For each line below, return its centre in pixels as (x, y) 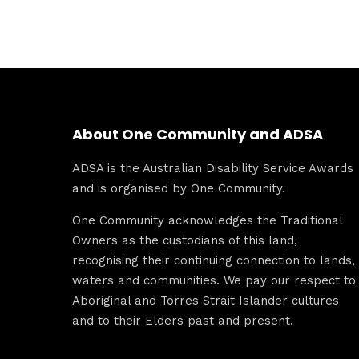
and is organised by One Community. (179, 188)
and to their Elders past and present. (183, 320)
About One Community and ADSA (198, 135)
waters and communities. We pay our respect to (214, 280)
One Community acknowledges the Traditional (207, 220)
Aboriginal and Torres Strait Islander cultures (206, 300)
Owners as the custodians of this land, (185, 240)
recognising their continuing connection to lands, (214, 260)
